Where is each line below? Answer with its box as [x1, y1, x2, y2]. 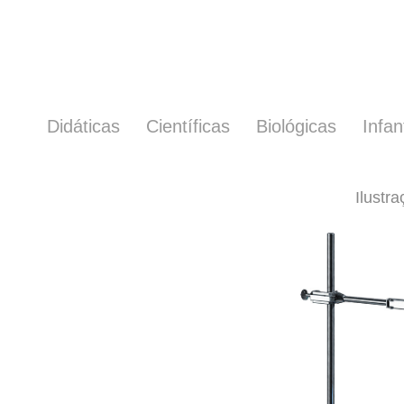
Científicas [146, 116, 230, 136]
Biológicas [256, 116, 336, 136]
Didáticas [47, 116, 120, 136]
